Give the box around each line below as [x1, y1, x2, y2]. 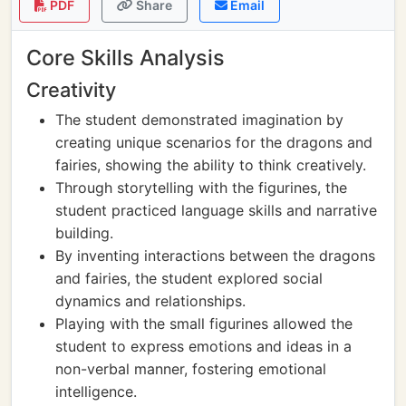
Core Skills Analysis [26, 44, 225, 71]
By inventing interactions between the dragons [55, 246, 375, 265]
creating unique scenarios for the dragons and [55, 133, 372, 151]
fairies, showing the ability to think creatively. [55, 156, 366, 174]
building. [55, 224, 113, 242]
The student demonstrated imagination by [55, 111, 343, 129]
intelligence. [55, 382, 137, 401]
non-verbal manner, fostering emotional [55, 360, 326, 378]
